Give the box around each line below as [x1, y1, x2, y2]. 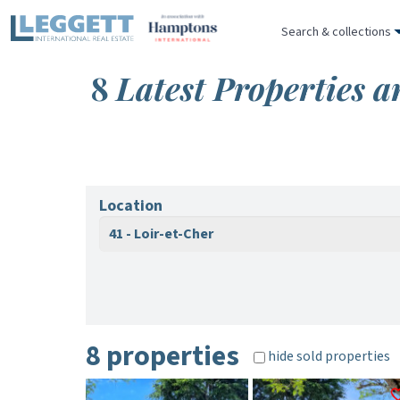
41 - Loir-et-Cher [109, 224, 213, 244]
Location [99, 195, 162, 217]
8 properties [86, 336, 239, 377]
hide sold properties [265, 346, 390, 366]
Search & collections [281, 22, 391, 41]
